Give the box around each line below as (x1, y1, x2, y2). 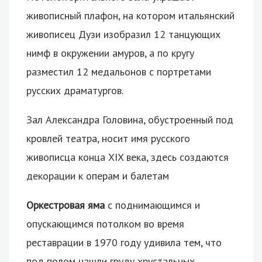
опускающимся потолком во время (26, 216, 184, 230)
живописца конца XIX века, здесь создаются (26, 150, 229, 164)
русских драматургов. (26, 83, 123, 97)
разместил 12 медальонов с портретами (26, 64, 211, 78)
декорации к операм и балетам (26, 168, 169, 182)
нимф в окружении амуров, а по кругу (26, 46, 194, 60)
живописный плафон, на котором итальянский (26, 8, 235, 22)
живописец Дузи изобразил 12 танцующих (26, 27, 220, 41)
